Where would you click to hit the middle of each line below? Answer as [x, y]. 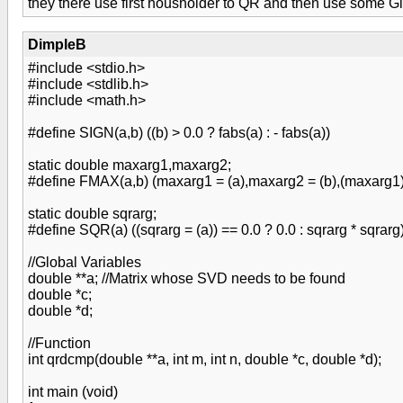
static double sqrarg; [92, 214]
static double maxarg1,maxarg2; [130, 165]
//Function [59, 343]
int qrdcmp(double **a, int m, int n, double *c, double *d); [205, 359]
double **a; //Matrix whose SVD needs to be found [187, 278]
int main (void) [73, 392]
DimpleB [57, 45]
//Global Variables [85, 262]
